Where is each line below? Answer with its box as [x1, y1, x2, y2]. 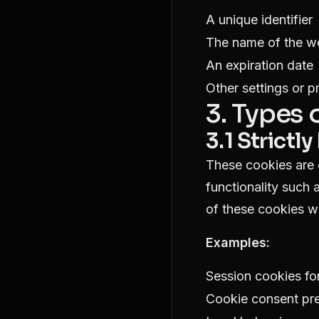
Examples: [206, 235, 270, 250]
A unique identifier [206, 12, 313, 27]
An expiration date [206, 58, 313, 73]
